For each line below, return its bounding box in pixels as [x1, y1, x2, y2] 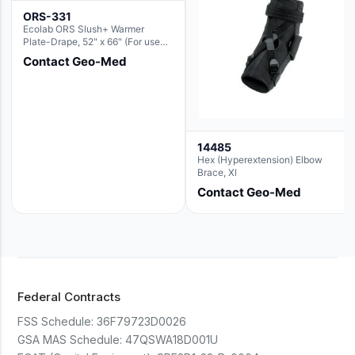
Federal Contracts [17, 289, 121, 304]
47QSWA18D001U [125, 333, 219, 346]
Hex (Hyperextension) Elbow [197, 154, 323, 166]
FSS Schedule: [17, 315, 94, 328]
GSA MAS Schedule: [17, 333, 123, 346]
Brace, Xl [197, 166, 237, 178]
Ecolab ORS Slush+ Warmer [23, 23, 144, 35]
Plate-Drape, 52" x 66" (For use [23, 36, 160, 48]
